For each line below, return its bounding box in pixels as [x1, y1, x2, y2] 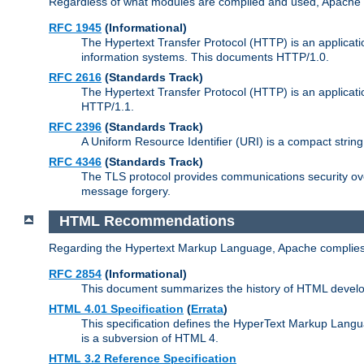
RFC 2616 [49, 70, 102, 84]
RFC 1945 [49, 20, 102, 34]
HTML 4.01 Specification [49, 302, 184, 316]
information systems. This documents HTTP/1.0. [81, 50, 329, 63]
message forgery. [81, 184, 171, 197]
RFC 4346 [49, 154, 102, 168]
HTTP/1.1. [81, 99, 134, 113]
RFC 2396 [49, 119, 102, 133]
